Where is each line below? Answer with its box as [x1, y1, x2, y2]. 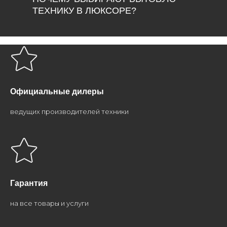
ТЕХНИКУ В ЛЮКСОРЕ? [32, 6, 136, 16]
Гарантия [10, 179, 48, 187]
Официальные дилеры [10, 87, 104, 96]
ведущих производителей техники [10, 107, 129, 116]
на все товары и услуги [10, 199, 89, 207]
